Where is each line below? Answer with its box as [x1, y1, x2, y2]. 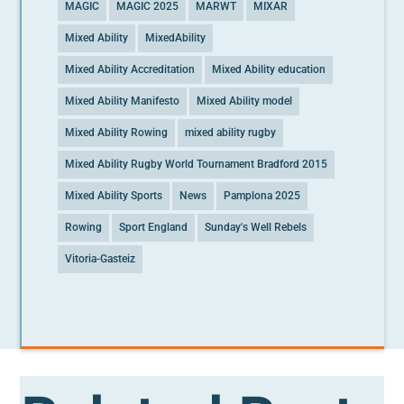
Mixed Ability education [212, 62, 326, 76]
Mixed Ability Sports [65, 188, 163, 202]
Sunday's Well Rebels [205, 220, 308, 234]
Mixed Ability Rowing [65, 125, 169, 139]
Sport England [119, 220, 188, 234]
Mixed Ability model [197, 94, 293, 107]
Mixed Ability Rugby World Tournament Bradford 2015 [65, 157, 328, 170]
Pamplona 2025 [224, 188, 301, 202]
